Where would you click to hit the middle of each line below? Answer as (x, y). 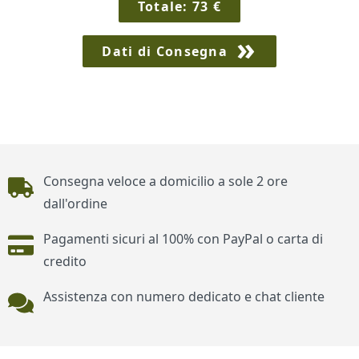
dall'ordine (75, 204)
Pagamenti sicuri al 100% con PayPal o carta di (183, 239)
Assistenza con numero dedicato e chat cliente (184, 297)
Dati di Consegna (165, 52)
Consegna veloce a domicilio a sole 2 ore (165, 182)
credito (65, 262)
